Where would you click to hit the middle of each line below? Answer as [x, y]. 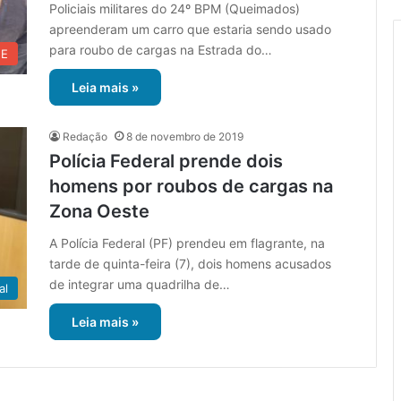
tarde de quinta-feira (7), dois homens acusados [190, 264]
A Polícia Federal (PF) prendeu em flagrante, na [187, 243]
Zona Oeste [99, 212]
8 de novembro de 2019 [185, 137]
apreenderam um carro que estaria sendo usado [190, 30]
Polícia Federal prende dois [166, 162]
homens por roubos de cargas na [191, 187]
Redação [85, 137]
